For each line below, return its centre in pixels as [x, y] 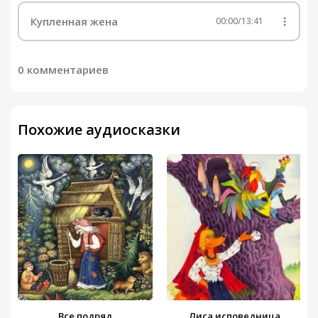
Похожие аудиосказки [99, 130]
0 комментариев [63, 70]
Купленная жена [74, 21]
